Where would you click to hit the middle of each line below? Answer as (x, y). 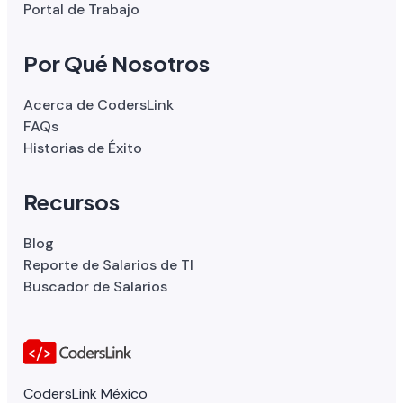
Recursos (72, 202)
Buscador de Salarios (95, 287)
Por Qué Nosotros (116, 63)
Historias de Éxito (83, 148)
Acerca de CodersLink (99, 105)
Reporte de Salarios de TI (108, 265)
